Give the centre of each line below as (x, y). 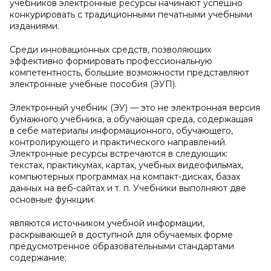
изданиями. (34, 26)
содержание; (38, 258)
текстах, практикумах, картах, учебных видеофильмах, (126, 165)
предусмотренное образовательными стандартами (122, 246)
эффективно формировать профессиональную (111, 61)
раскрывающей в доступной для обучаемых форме (121, 235)
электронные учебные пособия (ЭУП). (93, 84)
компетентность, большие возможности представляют (129, 73)
